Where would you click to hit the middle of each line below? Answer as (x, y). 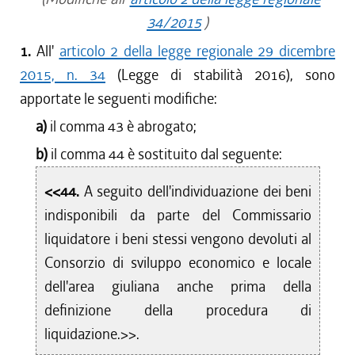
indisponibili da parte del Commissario (178, 215)
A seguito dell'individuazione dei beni (198, 191)
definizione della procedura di (178, 310)
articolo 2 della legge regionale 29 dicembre (197, 51)
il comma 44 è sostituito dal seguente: (167, 154)
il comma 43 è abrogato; (124, 126)
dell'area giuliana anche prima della (178, 286)
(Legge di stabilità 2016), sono (220, 75)
